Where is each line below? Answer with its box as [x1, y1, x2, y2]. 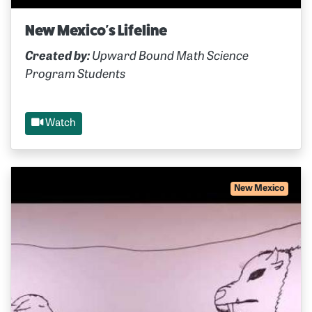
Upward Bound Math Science [90, 50, 249, 63]
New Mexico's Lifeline [25, 22, 167, 39]
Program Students [25, 68, 125, 81]
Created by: [25, 50, 90, 63]
